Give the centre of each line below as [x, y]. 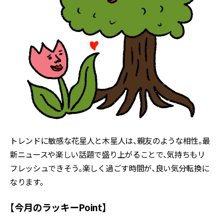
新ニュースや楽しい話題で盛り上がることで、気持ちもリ [108, 154]
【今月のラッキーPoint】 [58, 207]
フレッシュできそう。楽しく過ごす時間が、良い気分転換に [110, 168]
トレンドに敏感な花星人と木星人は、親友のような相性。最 [110, 141]
